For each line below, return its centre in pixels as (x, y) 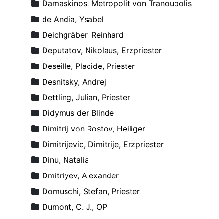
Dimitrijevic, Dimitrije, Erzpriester (103, 144)
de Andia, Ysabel (73, 19)
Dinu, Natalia (66, 160)
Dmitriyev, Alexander (80, 175)
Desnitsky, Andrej (74, 81)
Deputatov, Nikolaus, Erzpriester (102, 50)
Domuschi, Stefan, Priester (91, 191)
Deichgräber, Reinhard (83, 34)
